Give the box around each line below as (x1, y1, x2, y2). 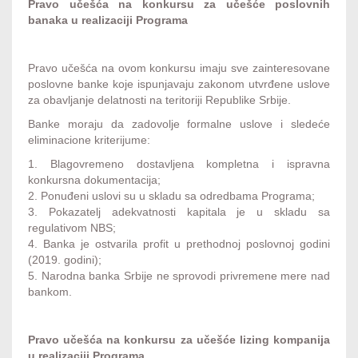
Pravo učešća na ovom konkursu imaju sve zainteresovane (28, 62, 330, 74)
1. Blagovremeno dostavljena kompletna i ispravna (28, 157, 330, 170)
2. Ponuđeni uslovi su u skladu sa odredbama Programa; (28, 189, 315, 202)
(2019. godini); (28, 253, 101, 266)
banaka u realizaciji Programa (28, 14, 188, 26)
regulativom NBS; (28, 221, 116, 234)
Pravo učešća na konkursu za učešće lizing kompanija (28, 333, 330, 346)
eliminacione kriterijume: (28, 133, 150, 146)
